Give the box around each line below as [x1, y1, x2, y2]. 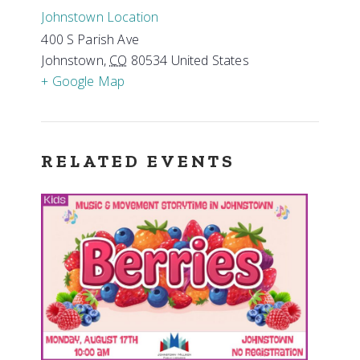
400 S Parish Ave [41, 31, 139, 48]
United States [170, 51, 249, 69]
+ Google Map [41, 72, 125, 90]
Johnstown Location [41, 8, 159, 26]
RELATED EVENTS [41, 150, 235, 172]
